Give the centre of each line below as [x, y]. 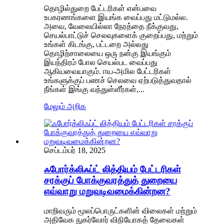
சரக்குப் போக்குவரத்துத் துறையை [110, 180]
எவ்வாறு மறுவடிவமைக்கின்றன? [107, 191]
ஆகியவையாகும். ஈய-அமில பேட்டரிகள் [107, 71]
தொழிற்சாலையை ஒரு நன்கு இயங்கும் [107, 53]
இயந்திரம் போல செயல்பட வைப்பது [101, 62]
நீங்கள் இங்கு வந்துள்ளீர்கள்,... [94, 89]
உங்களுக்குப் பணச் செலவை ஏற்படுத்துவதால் [118, 80]
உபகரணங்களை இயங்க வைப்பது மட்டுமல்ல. [116, 17]
